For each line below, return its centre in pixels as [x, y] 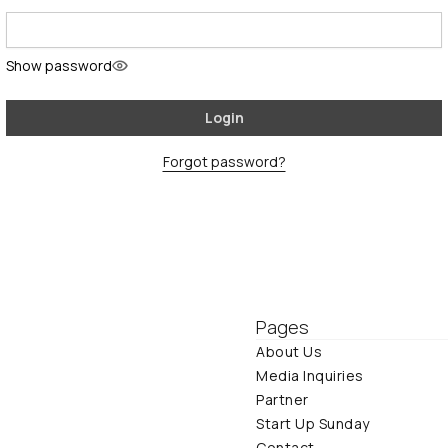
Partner [282, 399]
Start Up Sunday [313, 423]
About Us [289, 351]
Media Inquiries [310, 375]
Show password [59, 65]
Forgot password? [224, 161]
